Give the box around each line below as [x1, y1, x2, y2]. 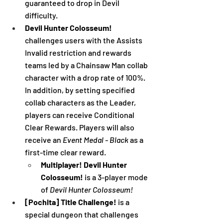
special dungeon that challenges [25, 209, 140, 219]
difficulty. [25, 10, 58, 20]
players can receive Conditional [25, 110, 136, 119]
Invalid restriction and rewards [25, 47, 133, 57]
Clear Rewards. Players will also [25, 122, 136, 132]
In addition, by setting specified [25, 85, 136, 95]
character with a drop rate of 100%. [25, 72, 147, 82]
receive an [25, 134, 63, 144]
